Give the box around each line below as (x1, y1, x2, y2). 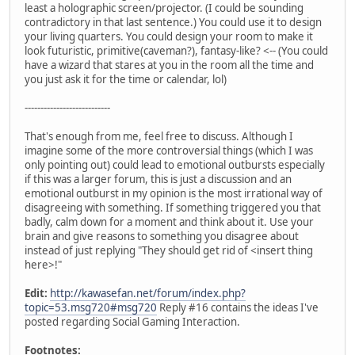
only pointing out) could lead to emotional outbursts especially (25, 157, 325, 172)
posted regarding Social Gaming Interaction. (25, 314, 240, 329)
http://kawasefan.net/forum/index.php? (50, 285, 246, 300)
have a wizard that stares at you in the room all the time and (25, 57, 314, 72)
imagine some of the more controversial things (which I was (25, 143, 313, 158)
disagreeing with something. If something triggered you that (25, 200, 321, 215)
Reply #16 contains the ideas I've (157, 300, 319, 315)
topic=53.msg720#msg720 (25, 300, 157, 315)
